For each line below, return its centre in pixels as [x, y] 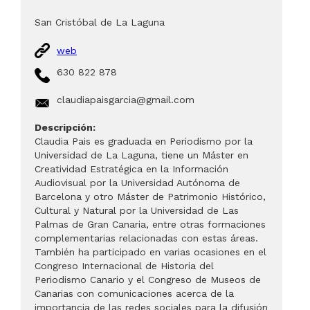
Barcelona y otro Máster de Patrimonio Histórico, [150, 197]
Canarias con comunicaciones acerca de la [134, 293]
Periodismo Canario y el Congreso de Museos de [148, 280]
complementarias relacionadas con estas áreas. [146, 238]
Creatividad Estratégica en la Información [131, 169]
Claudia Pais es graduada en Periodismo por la [144, 141]
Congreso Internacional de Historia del [124, 266]
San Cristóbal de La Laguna [100, 22]
